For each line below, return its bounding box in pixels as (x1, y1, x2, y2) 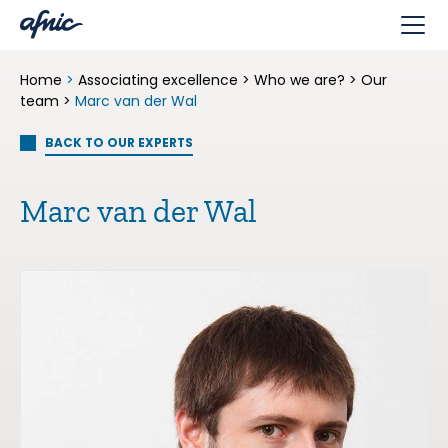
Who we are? (254, 70, 345, 90)
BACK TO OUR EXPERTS (45, 135, 193, 151)
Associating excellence (78, 70, 238, 90)
